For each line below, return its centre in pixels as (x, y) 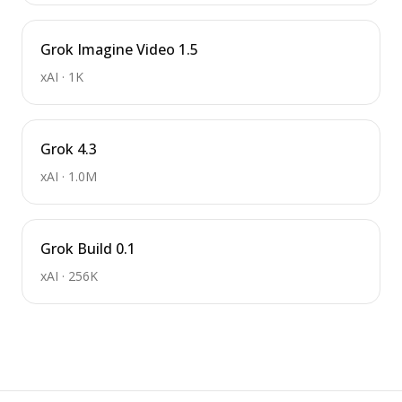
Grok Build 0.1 (88, 249)
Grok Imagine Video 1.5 (119, 49)
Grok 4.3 (69, 149)
